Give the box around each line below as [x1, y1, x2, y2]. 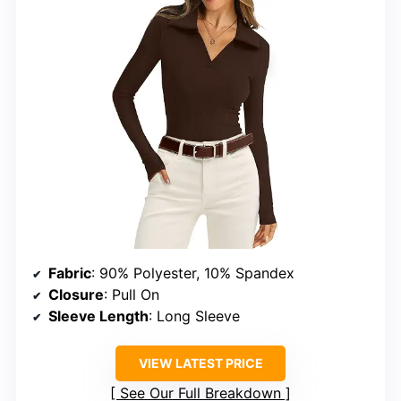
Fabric [48, 264, 91, 283]
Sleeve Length [48, 307, 149, 326]
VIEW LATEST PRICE [138, 355, 263, 371]
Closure [48, 286, 104, 304]
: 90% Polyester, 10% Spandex [91, 264, 294, 283]
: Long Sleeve [149, 307, 240, 326]
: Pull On [104, 286, 159, 304]
